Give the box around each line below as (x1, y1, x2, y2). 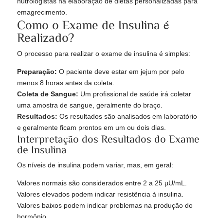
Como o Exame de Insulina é (17, 18, 169, 31)
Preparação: (17, 68, 57, 76)
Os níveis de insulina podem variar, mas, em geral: (17, 161, 173, 169)
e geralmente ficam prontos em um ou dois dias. (17, 124, 166, 132)
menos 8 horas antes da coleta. (17, 79, 114, 87)
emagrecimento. (17, 8, 67, 17)
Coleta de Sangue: (17, 90, 78, 98)
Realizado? (17, 31, 74, 44)
